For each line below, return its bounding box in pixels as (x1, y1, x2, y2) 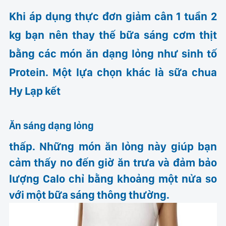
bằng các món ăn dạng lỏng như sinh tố (9, 46, 217, 60)
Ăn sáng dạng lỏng (9, 119, 94, 132)
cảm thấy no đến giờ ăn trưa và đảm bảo (9, 155, 217, 169)
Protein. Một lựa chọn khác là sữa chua (9, 65, 217, 79)
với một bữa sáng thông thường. (9, 188, 172, 201)
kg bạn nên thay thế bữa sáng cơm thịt (9, 28, 217, 41)
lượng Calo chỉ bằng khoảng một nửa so (9, 172, 217, 185)
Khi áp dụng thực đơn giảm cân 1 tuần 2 (9, 9, 217, 23)
